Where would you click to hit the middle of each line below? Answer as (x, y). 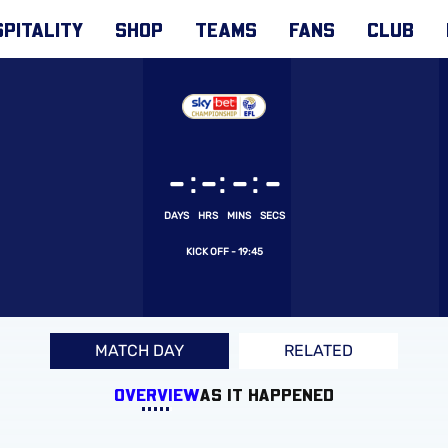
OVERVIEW (157, 394)
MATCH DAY (139, 351)
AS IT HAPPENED (267, 394)
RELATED (318, 351)
